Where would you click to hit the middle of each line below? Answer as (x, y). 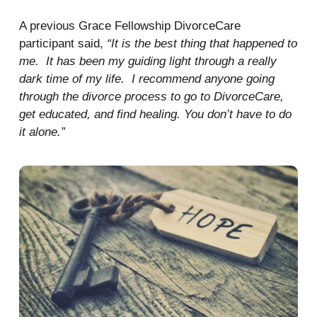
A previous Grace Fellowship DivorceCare (129, 26)
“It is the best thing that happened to (202, 44)
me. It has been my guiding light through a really (148, 62)
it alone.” (42, 132)
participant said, (63, 44)
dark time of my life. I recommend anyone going (146, 79)
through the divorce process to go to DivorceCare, (151, 97)
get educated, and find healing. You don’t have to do (155, 115)
